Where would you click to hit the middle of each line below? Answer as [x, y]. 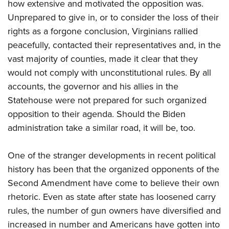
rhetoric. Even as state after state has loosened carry [112, 197]
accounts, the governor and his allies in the [93, 86]
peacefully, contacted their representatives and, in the [114, 45]
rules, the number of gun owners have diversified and [114, 211]
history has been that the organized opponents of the [113, 169]
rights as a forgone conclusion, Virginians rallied [103, 31]
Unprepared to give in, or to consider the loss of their [113, 17]
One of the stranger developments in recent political [112, 155]
